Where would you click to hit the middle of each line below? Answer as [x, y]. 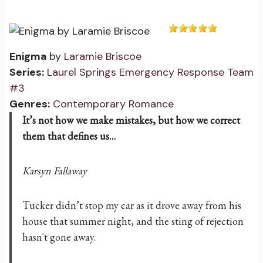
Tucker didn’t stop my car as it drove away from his [132, 205]
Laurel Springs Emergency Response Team [150, 72]
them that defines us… [69, 136]
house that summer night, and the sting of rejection [133, 221]
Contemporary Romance [113, 104]
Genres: [30, 104]
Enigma [29, 56]
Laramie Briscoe [103, 56]
